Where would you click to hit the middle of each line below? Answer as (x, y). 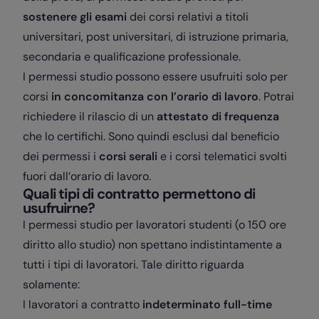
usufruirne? (59, 208)
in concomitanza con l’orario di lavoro (155, 96)
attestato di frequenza (218, 116)
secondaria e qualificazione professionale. (132, 56)
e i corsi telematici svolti (222, 156)
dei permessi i (61, 156)
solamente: (51, 284)
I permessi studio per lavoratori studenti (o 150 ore (155, 224)
